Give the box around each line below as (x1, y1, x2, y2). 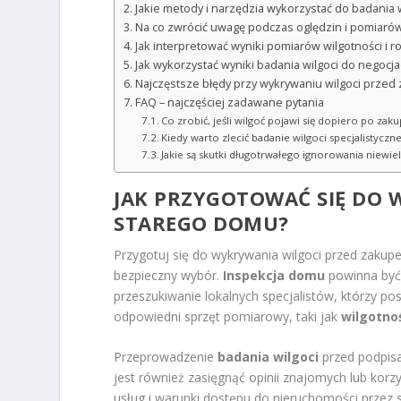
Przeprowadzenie (114, 348, 218, 366)
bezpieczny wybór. (114, 266, 224, 284)
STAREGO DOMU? (114, 209, 289, 236)
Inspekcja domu (223, 266, 326, 284)
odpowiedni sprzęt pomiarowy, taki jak (114, 307, 342, 325)
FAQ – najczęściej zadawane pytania (134, 94, 324, 110)
